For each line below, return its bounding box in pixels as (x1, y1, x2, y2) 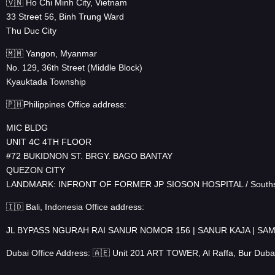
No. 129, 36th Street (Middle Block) (6, 62, 142, 72)
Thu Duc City (6, 25, 56, 36)
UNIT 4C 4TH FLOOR (6, 136, 91, 147)
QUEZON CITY (6, 165, 65, 175)
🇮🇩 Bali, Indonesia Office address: (6, 202, 144, 212)
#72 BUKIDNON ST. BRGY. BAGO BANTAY (6, 150, 172, 161)
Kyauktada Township (6, 76, 86, 87)
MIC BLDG (6, 122, 48, 133)
